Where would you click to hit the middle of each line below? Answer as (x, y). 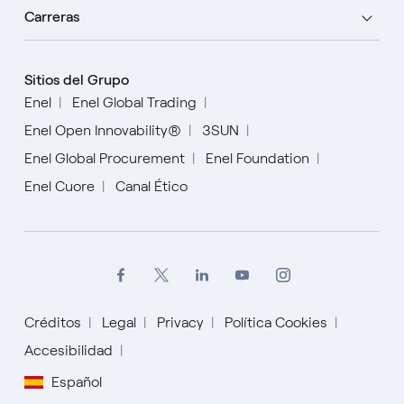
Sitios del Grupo (76, 80)
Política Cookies (275, 323)
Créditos (52, 323)
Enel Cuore (59, 187)
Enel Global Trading (134, 103)
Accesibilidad (68, 350)
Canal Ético (151, 187)
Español (76, 381)
